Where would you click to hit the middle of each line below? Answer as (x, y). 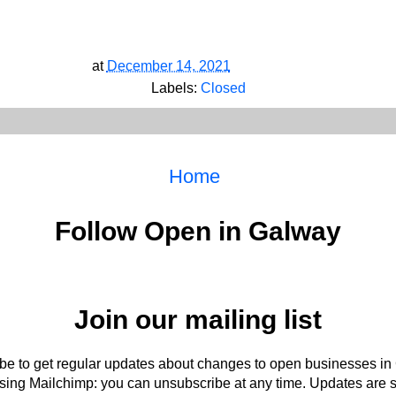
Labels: (175, 88)
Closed (223, 88)
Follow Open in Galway (198, 231)
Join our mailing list (198, 320)
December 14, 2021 (168, 66)
